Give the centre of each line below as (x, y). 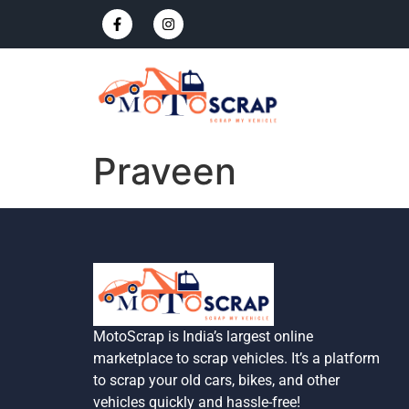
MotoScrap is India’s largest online (203, 337)
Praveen (165, 171)
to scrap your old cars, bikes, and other (216, 381)
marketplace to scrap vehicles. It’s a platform (236, 359)
